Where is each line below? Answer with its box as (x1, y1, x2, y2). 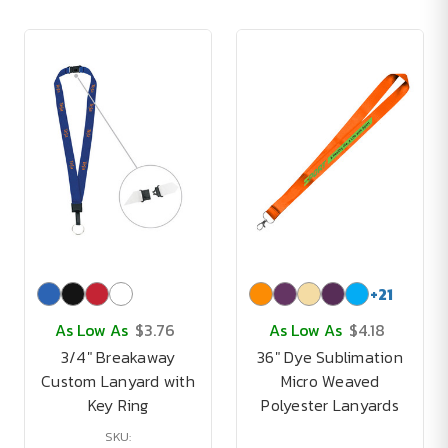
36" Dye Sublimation (257, 345, 403, 369)
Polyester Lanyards (261, 393, 399, 417)
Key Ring (87, 393, 149, 417)
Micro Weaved (280, 369, 380, 393)
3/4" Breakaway (60, 345, 176, 369)
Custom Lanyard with (41, 369, 195, 393)
